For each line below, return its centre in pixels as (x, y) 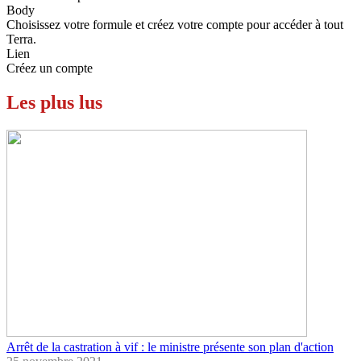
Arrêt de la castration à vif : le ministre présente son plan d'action (170, 346)
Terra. (21, 39)
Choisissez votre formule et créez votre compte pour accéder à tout (175, 24)
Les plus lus (54, 102)
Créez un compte (50, 68)
